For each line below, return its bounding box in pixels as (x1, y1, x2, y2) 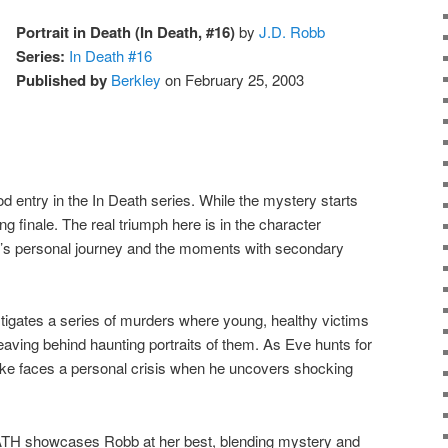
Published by (16, 68, 108, 91)
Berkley (111, 68, 162, 90)
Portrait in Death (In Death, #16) (16, 20, 236, 43)
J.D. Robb (259, 20, 326, 42)
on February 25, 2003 (161, 68, 305, 90)
